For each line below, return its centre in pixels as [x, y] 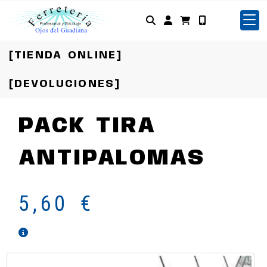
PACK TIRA [87, 126]
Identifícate [204, 20]
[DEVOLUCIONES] [65, 84]
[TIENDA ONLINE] [66, 55]
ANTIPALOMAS [112, 159]
